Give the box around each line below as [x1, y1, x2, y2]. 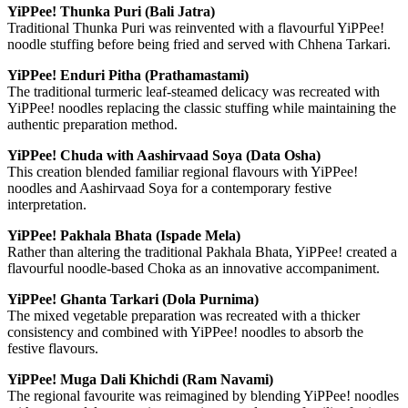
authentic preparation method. [7, 116, 178, 132]
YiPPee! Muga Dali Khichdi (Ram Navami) [7, 371, 273, 387]
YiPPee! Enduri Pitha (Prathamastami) [7, 66, 249, 83]
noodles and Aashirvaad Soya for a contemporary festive [7, 179, 331, 196]
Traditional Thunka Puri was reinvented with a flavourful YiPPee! [7, 19, 384, 36]
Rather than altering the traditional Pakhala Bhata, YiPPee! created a [7, 243, 397, 260]
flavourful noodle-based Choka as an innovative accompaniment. [7, 260, 380, 276]
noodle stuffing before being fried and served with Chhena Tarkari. [7, 36, 391, 52]
